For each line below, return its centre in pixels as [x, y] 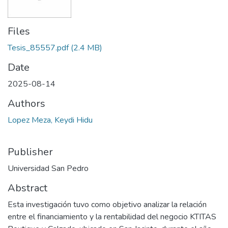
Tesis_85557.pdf [38, 48]
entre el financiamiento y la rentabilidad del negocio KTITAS [112, 217]
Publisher [30, 152]
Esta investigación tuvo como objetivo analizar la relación [107, 205]
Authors [26, 104]
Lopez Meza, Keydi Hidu [50, 120]
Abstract [27, 188]
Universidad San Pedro [48, 169]
